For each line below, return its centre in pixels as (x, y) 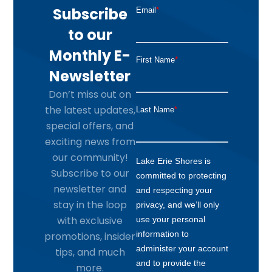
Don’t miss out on (90, 95)
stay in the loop (90, 205)
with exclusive (90, 221)
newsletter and (90, 189)
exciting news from (90, 142)
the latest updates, (90, 110)
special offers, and (90, 126)
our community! (90, 158)
